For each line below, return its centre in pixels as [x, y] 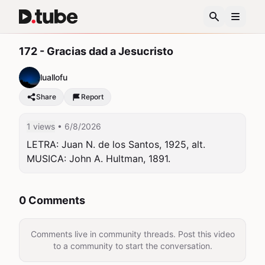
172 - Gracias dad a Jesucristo [96, 51]
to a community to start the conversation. [132, 246]
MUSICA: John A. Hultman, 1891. [98, 159]
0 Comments [52, 200]
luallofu [54, 77]
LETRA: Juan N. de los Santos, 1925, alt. [116, 144]
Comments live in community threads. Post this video [132, 234]
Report [92, 97]
